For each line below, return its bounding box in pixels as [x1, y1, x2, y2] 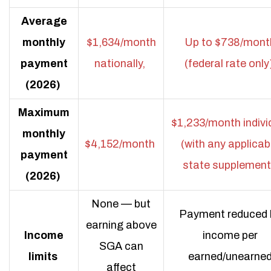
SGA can [99, 240, 143, 252]
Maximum [18, 106, 70, 119]
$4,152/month [85, 138, 155, 150]
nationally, [94, 57, 145, 70]
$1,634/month [86, 36, 156, 48]
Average [21, 15, 67, 27]
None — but [91, 198, 151, 210]
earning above [85, 219, 157, 231]
